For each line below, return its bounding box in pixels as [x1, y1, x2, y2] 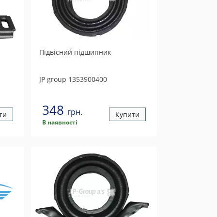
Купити [115, 109, 139, 119]
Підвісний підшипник [39, 47, 111, 57]
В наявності [42, 118, 77, 126]
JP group [39, 75, 66, 84]
